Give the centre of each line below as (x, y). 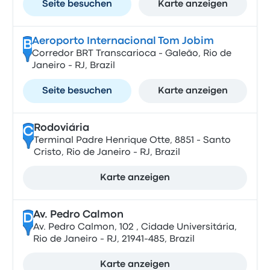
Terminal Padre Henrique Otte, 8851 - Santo (132, 140)
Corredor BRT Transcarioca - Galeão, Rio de (131, 54)
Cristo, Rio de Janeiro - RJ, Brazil (107, 152)
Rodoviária (61, 128)
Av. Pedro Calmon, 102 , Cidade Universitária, (135, 227)
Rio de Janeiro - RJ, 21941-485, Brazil (114, 239)
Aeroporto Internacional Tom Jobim (123, 41)
